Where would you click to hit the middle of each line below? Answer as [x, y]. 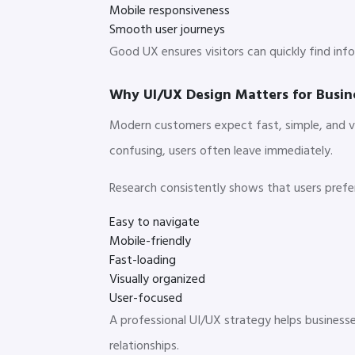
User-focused [146, 298]
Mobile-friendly [150, 241]
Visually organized [157, 279]
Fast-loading [143, 260]
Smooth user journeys [167, 30]
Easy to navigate [155, 222]
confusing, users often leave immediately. [221, 151]
